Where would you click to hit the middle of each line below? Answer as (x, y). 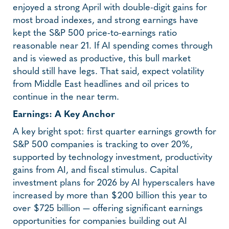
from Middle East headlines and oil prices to (101, 84)
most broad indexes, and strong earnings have (106, 20)
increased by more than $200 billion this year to (110, 196)
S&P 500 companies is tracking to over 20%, (103, 145)
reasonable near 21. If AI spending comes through (113, 46)
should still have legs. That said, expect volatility (108, 72)
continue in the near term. (66, 97)
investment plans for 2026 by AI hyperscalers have (114, 183)
